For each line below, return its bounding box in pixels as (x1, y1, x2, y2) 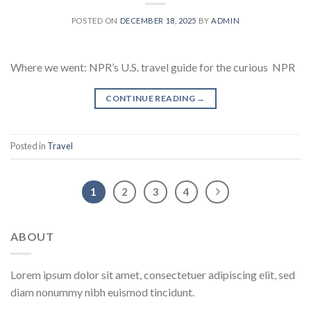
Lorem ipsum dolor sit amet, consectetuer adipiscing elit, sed (10, 267, 295, 281)
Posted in (10, 140, 47, 151)
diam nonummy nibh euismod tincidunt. (10, 285, 194, 299)
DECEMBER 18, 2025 (119, 15, 197, 25)
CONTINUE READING (106, 92, 197, 103)
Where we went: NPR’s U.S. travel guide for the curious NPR (10, 60, 295, 74)
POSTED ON (71, 15, 120, 25)
